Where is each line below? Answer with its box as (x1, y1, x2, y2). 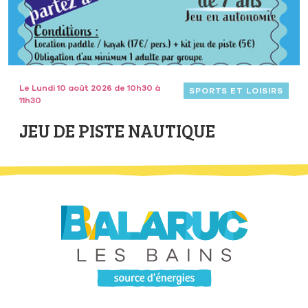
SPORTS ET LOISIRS (188, 85, 283, 97)
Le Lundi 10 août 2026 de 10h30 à (19, 82, 160, 94)
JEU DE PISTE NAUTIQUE (19, 118, 215, 143)
